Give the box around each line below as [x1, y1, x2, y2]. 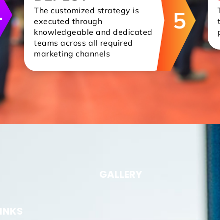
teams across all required [34, 38, 133, 48]
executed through [34, 16, 103, 27]
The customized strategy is [34, 5, 139, 16]
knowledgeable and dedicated [34, 27, 153, 37]
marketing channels [34, 49, 110, 59]
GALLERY [99, 167, 142, 182]
